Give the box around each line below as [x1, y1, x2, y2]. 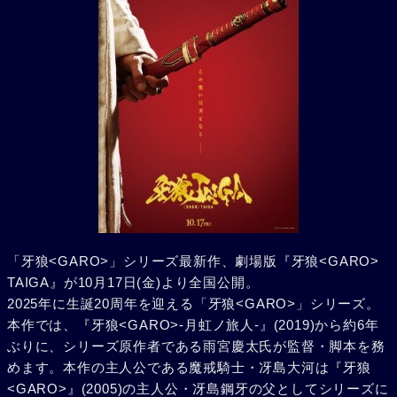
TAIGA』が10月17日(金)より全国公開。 [7, 275, 260, 290]
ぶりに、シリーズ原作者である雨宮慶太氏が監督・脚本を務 [7, 339, 385, 354]
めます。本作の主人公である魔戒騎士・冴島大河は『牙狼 [7, 360, 371, 375]
